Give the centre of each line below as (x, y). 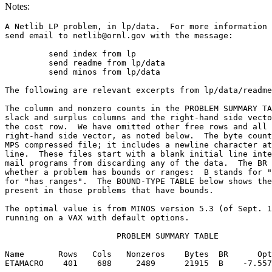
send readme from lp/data (24, 63)
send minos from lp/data (24, 72)
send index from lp (24, 54)
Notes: (17, 6)
